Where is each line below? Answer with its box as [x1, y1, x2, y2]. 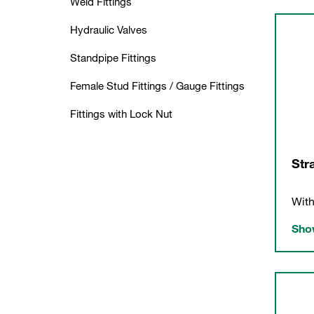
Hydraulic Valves [70, 23, 147, 36]
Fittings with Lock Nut [70, 107, 172, 120]
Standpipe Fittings [70, 51, 156, 64]
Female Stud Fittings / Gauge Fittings [70, 79, 245, 92]
